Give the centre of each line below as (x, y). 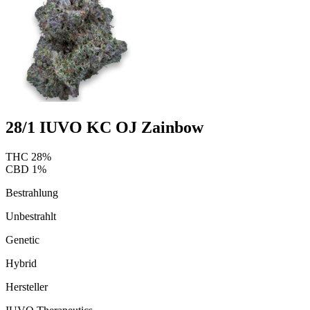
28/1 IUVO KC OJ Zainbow (104, 127)
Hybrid (21, 263)
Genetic (22, 239)
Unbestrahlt (31, 216)
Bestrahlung (32, 192)
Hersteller (27, 286)
